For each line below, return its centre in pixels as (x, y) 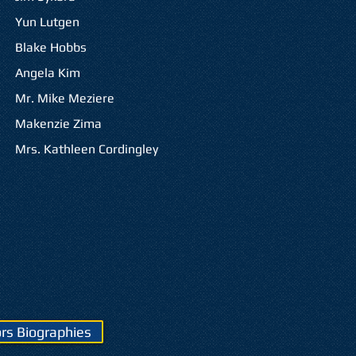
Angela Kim (47, 73)
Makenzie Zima (58, 124)
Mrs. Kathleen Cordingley (86, 149)
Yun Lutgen (47, 22)
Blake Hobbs (50, 47)
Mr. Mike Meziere (64, 98)
